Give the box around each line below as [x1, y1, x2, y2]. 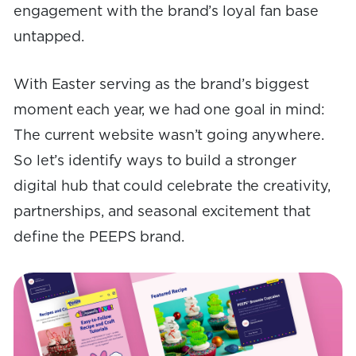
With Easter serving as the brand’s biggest [14, 77, 309, 92]
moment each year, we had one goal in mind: [14, 103, 325, 118]
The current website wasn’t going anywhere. [14, 128, 324, 143]
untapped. [14, 29, 85, 44]
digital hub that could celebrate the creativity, [14, 179, 331, 194]
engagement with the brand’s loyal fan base [14, 4, 319, 19]
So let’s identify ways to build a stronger [14, 153, 296, 168]
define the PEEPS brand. [14, 230, 184, 245]
